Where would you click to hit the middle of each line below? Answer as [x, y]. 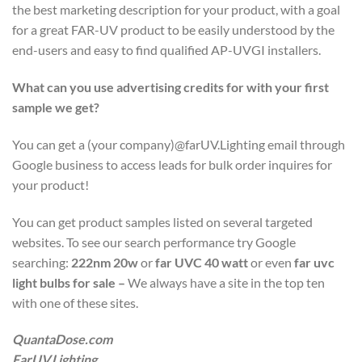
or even [272, 262]
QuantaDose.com [62, 339]
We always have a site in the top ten [225, 282]
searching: [42, 262]
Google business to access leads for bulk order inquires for [172, 164]
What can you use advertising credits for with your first [170, 86]
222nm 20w [105, 262]
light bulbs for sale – [69, 282]
